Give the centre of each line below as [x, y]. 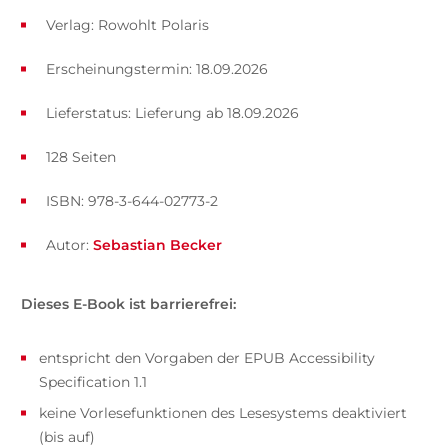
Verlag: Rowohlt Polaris [127, 24]
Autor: [69, 244]
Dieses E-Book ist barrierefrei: [128, 303]
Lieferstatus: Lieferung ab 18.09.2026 [172, 112]
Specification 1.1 [92, 381]
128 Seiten [80, 156]
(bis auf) [66, 436]
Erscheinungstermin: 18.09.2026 [156, 68]
